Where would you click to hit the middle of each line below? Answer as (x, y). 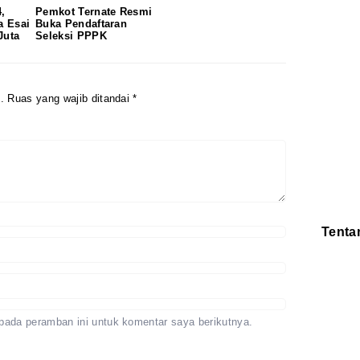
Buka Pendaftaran (82, 24)
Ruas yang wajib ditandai (70, 99)
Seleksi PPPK (71, 36)
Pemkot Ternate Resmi (94, 12)
